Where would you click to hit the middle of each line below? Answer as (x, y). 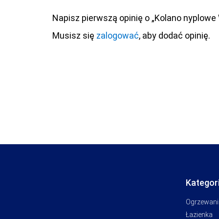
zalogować (118, 35)
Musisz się (74, 35)
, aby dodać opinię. (175, 35)
